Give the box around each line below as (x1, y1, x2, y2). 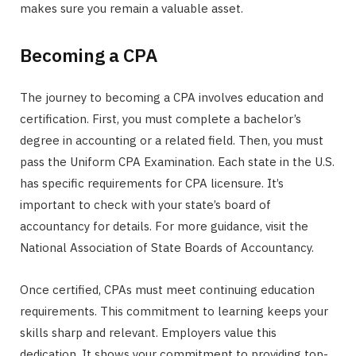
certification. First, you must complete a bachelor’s (20, 110, 301, 126)
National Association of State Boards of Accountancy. (20, 239, 314, 255)
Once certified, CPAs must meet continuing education (20, 281, 315, 297)
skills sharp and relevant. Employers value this (20, 324, 277, 340)
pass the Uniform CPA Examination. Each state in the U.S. (20, 153, 335, 169)
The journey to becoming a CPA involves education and (20, 89, 323, 105)
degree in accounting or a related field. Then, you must (20, 132, 323, 148)
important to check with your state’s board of (20, 196, 271, 212)
